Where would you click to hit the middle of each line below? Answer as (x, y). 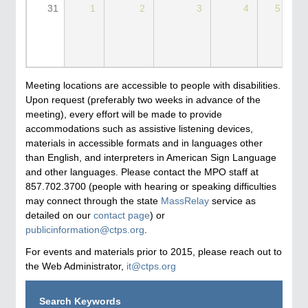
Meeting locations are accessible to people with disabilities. (153, 86)
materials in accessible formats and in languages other (144, 143)
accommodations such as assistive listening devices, (139, 129)
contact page (122, 216)
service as (232, 201)
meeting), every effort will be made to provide (124, 114)
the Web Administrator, (76, 266)
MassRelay (185, 201)
